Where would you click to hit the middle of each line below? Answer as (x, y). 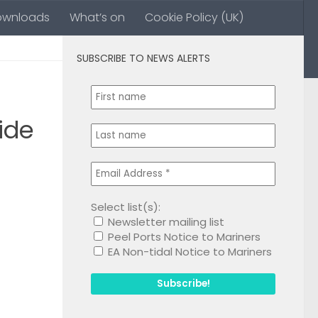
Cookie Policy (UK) (194, 17)
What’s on (97, 17)
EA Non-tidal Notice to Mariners (188, 252)
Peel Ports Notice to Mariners (183, 237)
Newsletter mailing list (165, 222)
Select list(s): (126, 207)
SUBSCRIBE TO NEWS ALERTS (143, 58)
